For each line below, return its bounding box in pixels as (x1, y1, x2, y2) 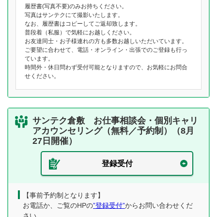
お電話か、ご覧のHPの (23, 201, 93, 209)
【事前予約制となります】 (23, 191, 104, 199)
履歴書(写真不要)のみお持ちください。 (25, 3, 127, 10)
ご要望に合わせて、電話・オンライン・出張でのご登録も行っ (25, 46, 187, 53)
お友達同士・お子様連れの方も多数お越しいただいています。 (25, 38, 187, 45)
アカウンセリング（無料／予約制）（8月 (32, 126, 194, 136)
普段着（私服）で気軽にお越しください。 (25, 29, 135, 36)
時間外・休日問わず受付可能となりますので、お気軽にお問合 (25, 64, 187, 71)
